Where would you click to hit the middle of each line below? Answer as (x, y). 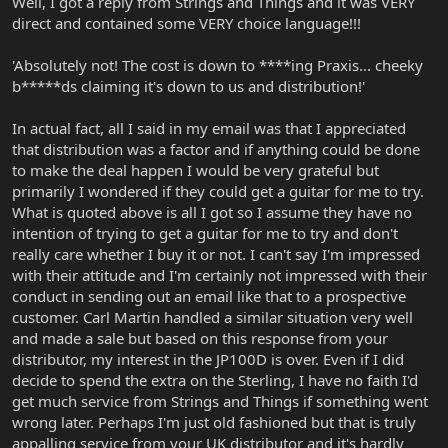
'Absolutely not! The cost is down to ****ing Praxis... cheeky (217, 65)
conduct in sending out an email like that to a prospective (209, 296)
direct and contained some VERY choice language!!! (186, 23)
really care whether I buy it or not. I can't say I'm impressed (216, 254)
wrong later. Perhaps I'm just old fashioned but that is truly (214, 422)
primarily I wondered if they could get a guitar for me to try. (218, 191)
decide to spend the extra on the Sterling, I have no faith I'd (215, 380)
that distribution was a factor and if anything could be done (216, 149)
